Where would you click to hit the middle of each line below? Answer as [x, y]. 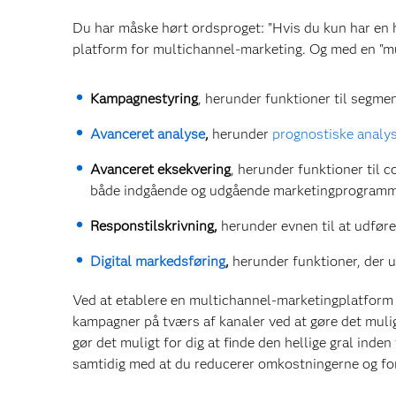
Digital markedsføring [158, 262]
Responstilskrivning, [154, 226]
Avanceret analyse [148, 134]
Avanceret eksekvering [160, 170]
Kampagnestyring [144, 99]
